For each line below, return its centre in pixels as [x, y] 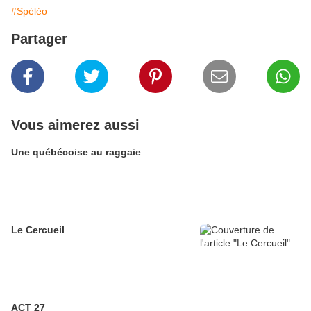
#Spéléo [29, 11]
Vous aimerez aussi [75, 125]
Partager [39, 39]
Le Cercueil [38, 230]
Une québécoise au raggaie [76, 152]
